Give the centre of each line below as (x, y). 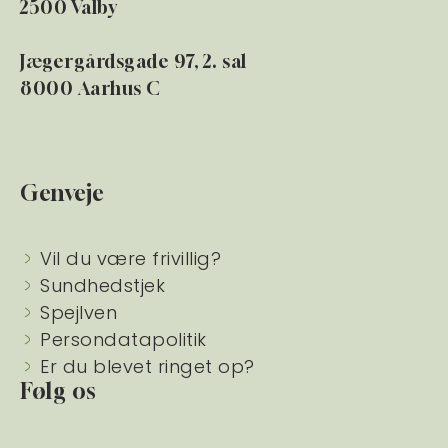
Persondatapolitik (123, 340)
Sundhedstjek (102, 286)
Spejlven (78, 313)
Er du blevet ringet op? (147, 367)
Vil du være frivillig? (130, 259)
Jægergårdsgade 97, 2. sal (133, 61)
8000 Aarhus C (90, 88)
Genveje (62, 193)
